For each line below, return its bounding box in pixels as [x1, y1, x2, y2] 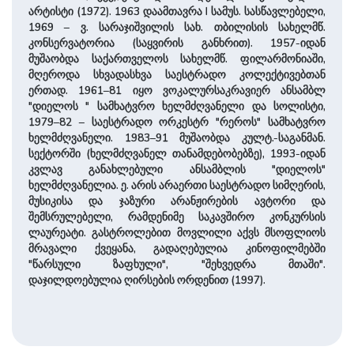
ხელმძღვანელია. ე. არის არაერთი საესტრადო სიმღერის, [28, 177, 326, 193]
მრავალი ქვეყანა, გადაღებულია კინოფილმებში [28, 240, 326, 256]
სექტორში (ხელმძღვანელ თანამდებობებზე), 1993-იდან [28, 145, 326, 161]
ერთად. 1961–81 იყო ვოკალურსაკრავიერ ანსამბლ [28, 82, 326, 98]
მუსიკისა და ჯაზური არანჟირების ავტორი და [28, 193, 326, 209]
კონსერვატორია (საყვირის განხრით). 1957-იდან [28, 35, 326, 51]
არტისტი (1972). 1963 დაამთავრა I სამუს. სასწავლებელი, [28, 3, 326, 19]
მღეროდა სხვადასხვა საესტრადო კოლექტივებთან [28, 66, 326, 82]
